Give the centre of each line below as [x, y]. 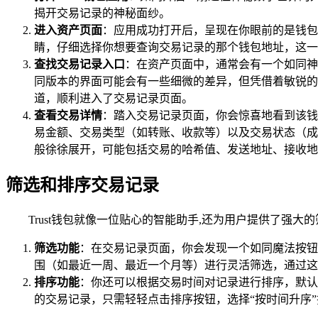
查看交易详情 [68, 116]
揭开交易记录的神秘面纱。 [102, 13]
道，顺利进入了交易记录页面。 [114, 99]
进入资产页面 [68, 31]
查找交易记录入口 [79, 65]
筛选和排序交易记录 [82, 186]
